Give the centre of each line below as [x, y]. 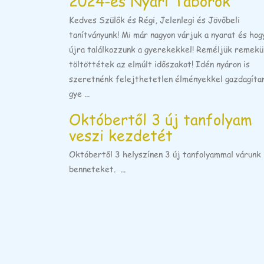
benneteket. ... [97, 169]
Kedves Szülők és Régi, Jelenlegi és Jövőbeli [154, 19]
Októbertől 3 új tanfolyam [161, 118]
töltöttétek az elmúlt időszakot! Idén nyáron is [159, 64]
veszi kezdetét [121, 134]
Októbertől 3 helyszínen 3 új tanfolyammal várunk [165, 154]
